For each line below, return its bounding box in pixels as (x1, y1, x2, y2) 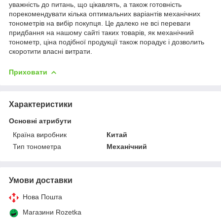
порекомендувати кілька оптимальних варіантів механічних (9, 9, 200, 18)
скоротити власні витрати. (9, 47, 92, 55)
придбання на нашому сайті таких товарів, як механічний (9, 28, 194, 37)
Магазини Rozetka (23, 208, 81, 216)
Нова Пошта (23, 192, 62, 201)
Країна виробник (13, 130, 67, 139)
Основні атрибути (9, 116, 72, 125)
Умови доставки (9, 176, 73, 184)
